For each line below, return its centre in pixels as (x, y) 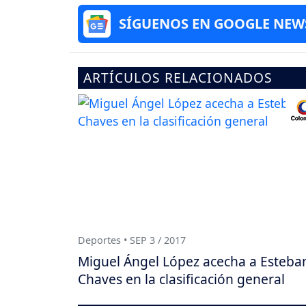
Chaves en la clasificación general (181, 279)
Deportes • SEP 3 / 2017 (132, 240)
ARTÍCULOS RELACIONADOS (178, 77)
